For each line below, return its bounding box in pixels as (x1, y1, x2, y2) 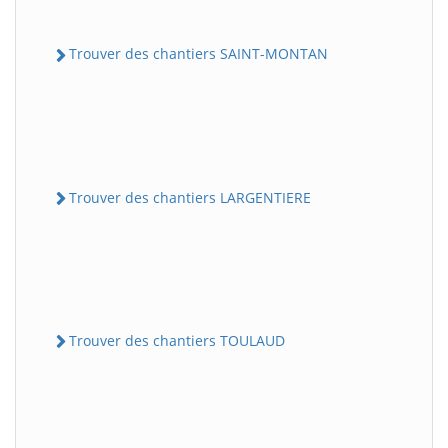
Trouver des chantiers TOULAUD (69, 330, 285, 350)
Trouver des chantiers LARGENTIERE (69, 187, 311, 207)
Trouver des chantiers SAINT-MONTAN (69, 44, 328, 64)
